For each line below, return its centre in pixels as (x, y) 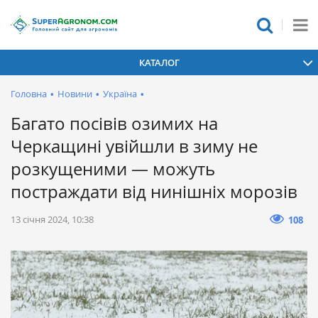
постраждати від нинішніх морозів (154, 192)
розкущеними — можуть (113, 169)
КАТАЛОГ (159, 62)
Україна (120, 94)
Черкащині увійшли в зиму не (134, 146)
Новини (75, 94)
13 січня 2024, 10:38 (52, 219)
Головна (29, 94)
